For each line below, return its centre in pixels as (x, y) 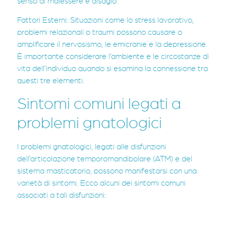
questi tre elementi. (51, 81)
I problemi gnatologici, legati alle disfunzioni (92, 147)
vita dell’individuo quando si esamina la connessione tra (112, 69)
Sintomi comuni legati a (99, 104)
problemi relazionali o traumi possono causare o (100, 33)
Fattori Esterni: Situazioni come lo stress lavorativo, (105, 20)
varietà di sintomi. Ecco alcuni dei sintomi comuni (101, 183)
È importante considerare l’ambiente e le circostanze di (113, 57)
